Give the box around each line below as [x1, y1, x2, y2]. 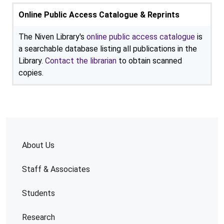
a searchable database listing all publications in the [18, 44, 197, 53]
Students [22, 188, 55, 198]
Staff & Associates [22, 164, 90, 174]
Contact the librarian [45, 56, 116, 65]
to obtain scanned [116, 56, 182, 65]
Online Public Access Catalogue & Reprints [18, 10, 179, 19]
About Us [22, 140, 54, 150]
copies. [18, 68, 45, 77]
